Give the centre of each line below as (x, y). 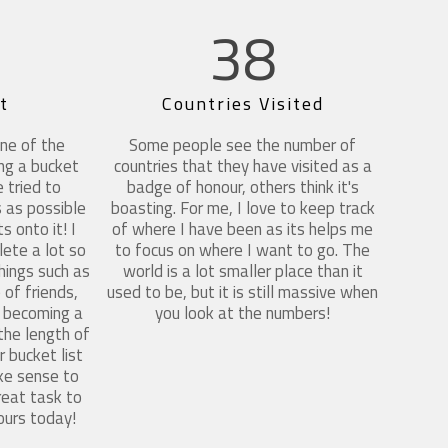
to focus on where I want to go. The (243, 249)
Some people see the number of (243, 144)
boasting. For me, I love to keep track (242, 207)
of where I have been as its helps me (243, 228)
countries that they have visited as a (242, 165)
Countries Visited (242, 103)
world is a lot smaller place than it (242, 270)
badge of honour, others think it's (242, 186)
